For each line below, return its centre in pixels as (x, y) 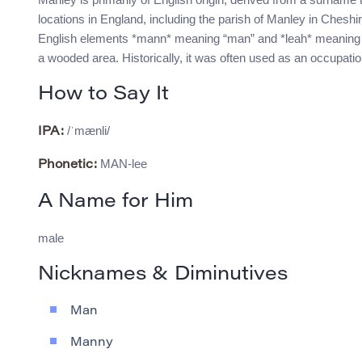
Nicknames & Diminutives (163, 275)
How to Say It (103, 95)
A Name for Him (116, 202)
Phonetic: (67, 166)
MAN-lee (122, 164)
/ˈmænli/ (87, 131)
